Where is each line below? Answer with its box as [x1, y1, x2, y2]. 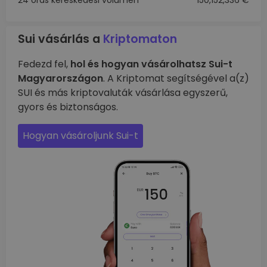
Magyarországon [18, 72, 103, 85]
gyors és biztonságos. [18, 100, 118, 114]
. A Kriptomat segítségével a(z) [103, 72, 249, 85]
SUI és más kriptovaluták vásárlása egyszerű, [18, 86, 228, 100]
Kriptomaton [103, 31, 177, 47]
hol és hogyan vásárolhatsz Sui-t [70, 57, 232, 71]
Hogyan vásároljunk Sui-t [23, 129, 138, 142]
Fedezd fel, [18, 57, 70, 71]
